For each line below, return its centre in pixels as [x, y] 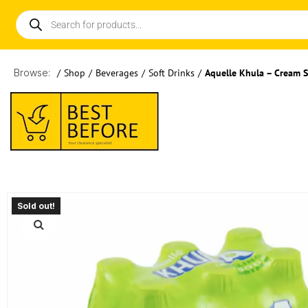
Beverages [117, 73]
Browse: [32, 73]
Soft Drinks [172, 73]
